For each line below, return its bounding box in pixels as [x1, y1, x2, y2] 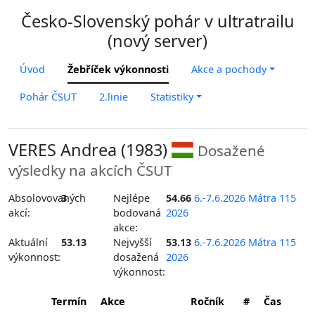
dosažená [113, 250, 160, 264]
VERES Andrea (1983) [8, 139, 172, 161]
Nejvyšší [113, 236, 153, 249]
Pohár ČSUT [20, 90, 77, 103]
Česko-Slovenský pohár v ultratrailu [20, 10, 295, 32]
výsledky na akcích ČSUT [8, 160, 172, 180]
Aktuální [8, 236, 48, 249]
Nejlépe [113, 191, 150, 205]
